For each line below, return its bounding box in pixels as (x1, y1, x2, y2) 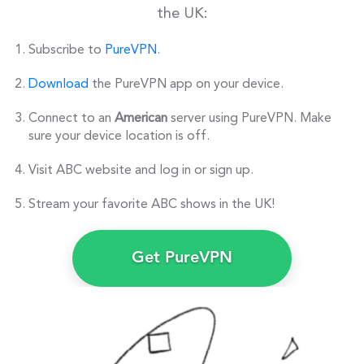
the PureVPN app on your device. (89, 78, 284, 92)
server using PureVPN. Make (167, 112, 331, 126)
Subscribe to (28, 44, 105, 58)
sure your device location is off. (28, 130, 210, 144)
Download (28, 78, 89, 92)
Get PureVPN (132, 250, 232, 267)
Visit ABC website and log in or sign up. (28, 164, 253, 178)
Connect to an (28, 112, 115, 126)
